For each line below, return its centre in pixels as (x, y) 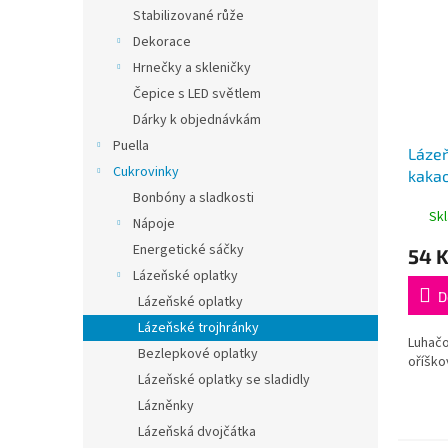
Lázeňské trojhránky (198, 328)
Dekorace (162, 42)
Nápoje (154, 224)
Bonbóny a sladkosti (193, 198)
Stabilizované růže (188, 16)
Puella (131, 146)
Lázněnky (166, 406)
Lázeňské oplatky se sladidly (224, 380)
